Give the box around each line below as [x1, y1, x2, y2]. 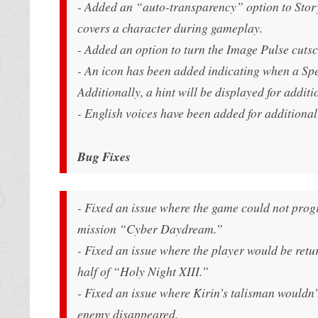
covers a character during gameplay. [77, 18, 263, 36]
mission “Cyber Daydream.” [77, 219, 223, 237]
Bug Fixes [77, 147, 131, 165]
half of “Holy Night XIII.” [77, 262, 209, 280]
